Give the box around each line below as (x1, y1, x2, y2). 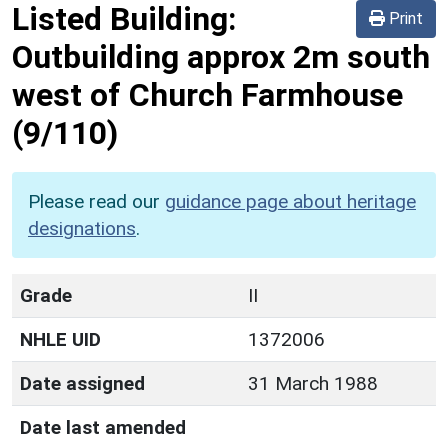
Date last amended (20, 415, 186, 439)
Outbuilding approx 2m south (12, 37, 430, 76)
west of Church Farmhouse (12, 75, 403, 114)
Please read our (28, 189, 165, 213)
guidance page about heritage (165, 189, 416, 213)
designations (28, 216, 136, 240)
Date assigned (20, 371, 145, 395)
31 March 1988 (248, 371, 378, 395)
